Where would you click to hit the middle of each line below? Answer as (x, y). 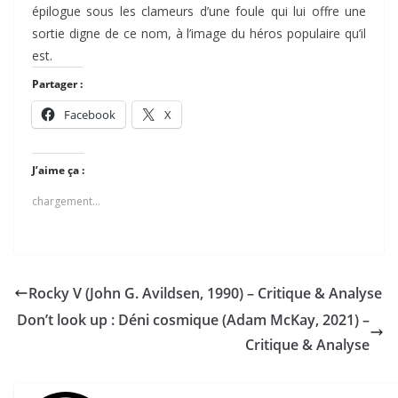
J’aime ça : (58, 171)
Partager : (57, 84)
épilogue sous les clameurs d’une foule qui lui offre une (199, 12)
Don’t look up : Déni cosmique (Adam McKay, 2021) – (193, 320)
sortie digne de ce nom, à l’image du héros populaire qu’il (199, 34)
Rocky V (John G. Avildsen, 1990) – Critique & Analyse (205, 294)
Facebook (90, 115)
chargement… (66, 202)
